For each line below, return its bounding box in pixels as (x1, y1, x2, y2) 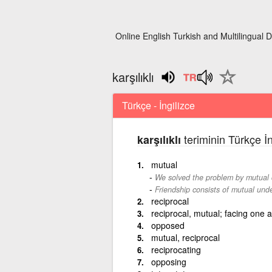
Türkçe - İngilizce (121, 98, 195, 112)
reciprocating (151, 243, 201, 256)
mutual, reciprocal (151, 231, 220, 243)
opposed (151, 219, 185, 231)
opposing (151, 255, 186, 268)
